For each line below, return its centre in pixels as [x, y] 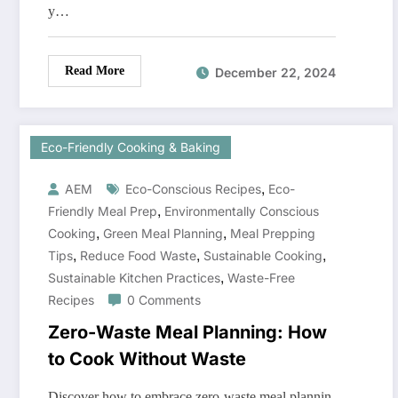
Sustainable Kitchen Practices [134, 278]
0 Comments [164, 300]
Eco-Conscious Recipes [193, 189]
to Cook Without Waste [147, 359]
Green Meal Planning [163, 234]
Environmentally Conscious [242, 211]
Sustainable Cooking [263, 256]
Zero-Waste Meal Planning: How [187, 333]
